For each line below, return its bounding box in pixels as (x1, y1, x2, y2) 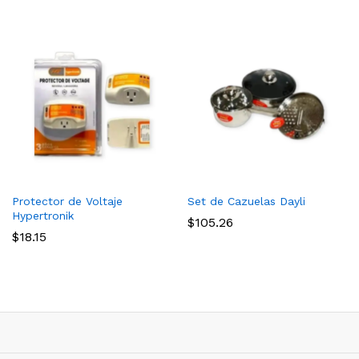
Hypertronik (12, 209, 74, 223)
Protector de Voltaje (12, 195, 123, 208)
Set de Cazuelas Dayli (188, 195, 305, 208)
